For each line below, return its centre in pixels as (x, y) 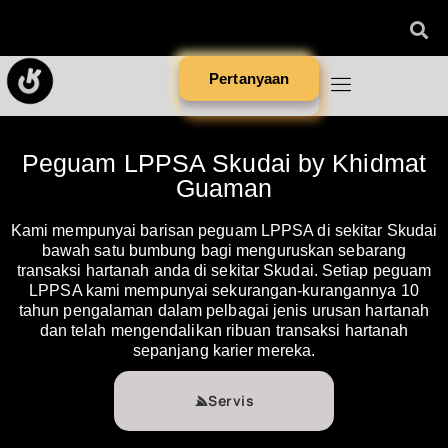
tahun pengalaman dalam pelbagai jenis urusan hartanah (224, 310)
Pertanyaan (249, 78)
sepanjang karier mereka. (224, 350)
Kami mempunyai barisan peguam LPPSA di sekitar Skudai (224, 230)
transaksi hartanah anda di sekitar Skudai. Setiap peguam (224, 270)
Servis (231, 400)
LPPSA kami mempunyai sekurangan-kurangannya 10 (224, 290)
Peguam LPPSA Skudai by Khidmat (223, 163)
